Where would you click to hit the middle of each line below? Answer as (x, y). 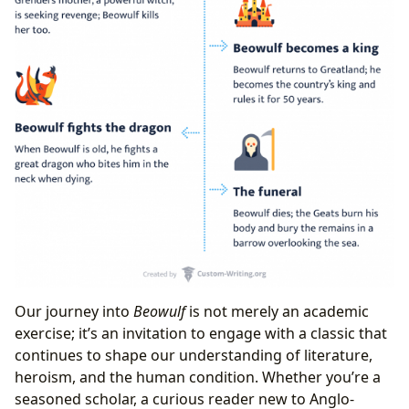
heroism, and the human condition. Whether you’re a (198, 378)
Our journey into (74, 312)
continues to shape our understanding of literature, (194, 356)
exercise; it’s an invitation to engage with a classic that (201, 334)
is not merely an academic (277, 312)
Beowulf (159, 312)
